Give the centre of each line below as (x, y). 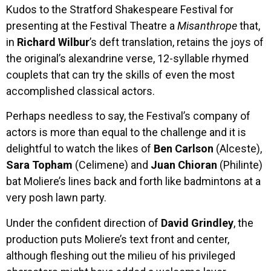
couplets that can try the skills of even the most (120, 74)
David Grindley (197, 223)
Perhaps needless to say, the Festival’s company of (128, 116)
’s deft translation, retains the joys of (177, 42)
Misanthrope (207, 25)
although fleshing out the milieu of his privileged (121, 255)
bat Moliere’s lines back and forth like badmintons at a (133, 181)
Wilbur (74, 42)
